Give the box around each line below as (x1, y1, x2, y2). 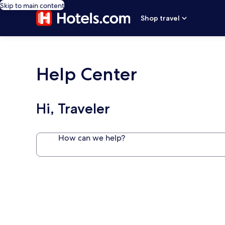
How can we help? (58, 133, 125, 143)
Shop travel (141, 14, 180, 23)
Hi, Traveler (36, 100, 110, 117)
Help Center (36, 63, 137, 85)
